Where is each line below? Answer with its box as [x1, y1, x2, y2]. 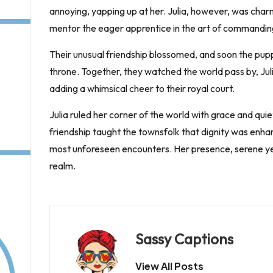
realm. [49, 160, 76, 172]
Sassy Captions [135, 230, 233, 248]
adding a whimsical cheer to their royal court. [49, 82, 235, 94]
